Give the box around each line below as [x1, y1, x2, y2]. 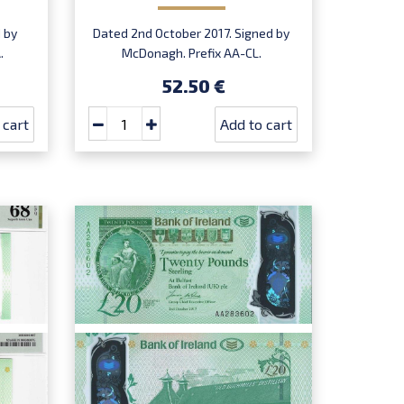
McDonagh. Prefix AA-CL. [121, 45, 262, 61]
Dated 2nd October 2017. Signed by [93, 25, 290, 41]
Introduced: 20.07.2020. [125, 65, 258, 81]
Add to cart [220, 115, 293, 133]
